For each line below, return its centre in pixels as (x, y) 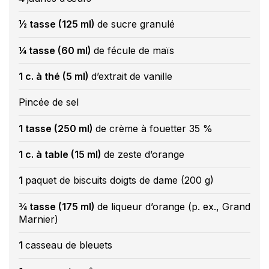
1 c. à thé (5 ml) (55, 77)
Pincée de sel (49, 102)
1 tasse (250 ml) (57, 128)
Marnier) (38, 219)
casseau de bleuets (69, 245)
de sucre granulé (136, 24)
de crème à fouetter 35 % (154, 128)
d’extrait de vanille (132, 77)
